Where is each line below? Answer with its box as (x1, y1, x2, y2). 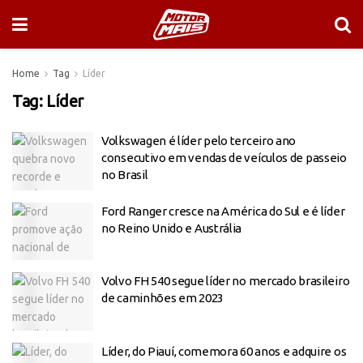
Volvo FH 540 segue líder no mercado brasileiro (101, 274, 350, 288)
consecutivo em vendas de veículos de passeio (101, 151, 347, 164)
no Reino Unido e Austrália (101, 220, 242, 235)
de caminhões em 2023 (101, 291, 224, 305)
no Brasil (101, 168, 148, 181)
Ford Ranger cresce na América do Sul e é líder (101, 203, 345, 218)
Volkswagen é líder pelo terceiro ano (101, 134, 297, 147)
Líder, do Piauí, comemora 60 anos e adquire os (101, 344, 347, 358)
